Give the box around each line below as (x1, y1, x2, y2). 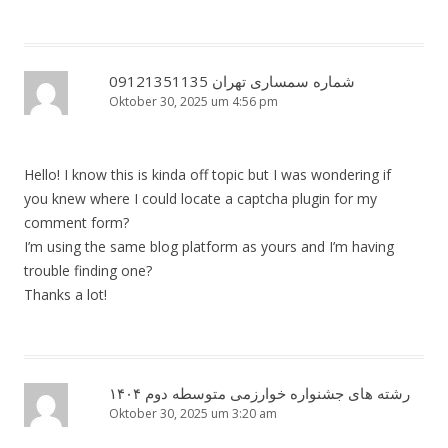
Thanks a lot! (24, 285, 107, 305)
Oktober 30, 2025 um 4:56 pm (109, 93, 278, 111)
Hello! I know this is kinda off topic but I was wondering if (24, 165, 391, 185)
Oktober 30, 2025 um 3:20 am (109, 405, 277, 423)
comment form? (24, 213, 129, 233)
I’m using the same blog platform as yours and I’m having (24, 237, 394, 257)
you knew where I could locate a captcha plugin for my (24, 189, 377, 209)
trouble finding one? (24, 261, 152, 281)
